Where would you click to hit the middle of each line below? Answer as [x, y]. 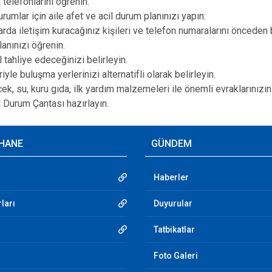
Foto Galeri [176, 256]
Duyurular [173, 203]
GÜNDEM [172, 144]
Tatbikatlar [174, 229]
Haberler [171, 177]
